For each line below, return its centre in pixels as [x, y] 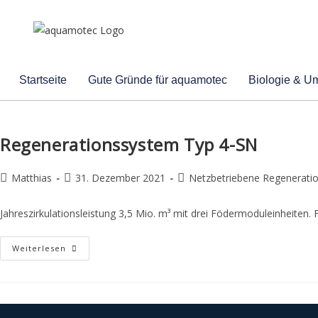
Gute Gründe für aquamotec [157, 80]
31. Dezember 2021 [120, 178]
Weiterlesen [39, 248]
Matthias [32, 178]
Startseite [43, 80]
